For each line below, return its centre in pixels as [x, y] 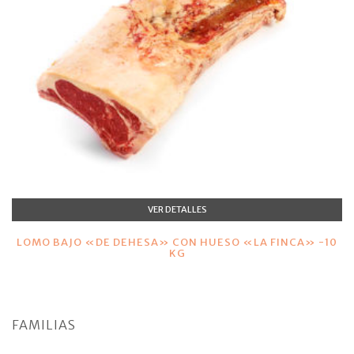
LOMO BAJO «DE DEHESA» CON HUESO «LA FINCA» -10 [177, 242]
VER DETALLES [177, 209]
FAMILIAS [44, 325]
